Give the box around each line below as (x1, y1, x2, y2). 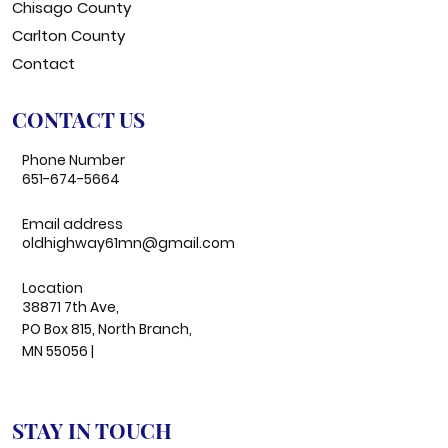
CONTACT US (12, 105, 145, 134)
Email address (22, 214, 123, 235)
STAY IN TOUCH (12, 416, 172, 445)
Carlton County (12, 25, 125, 47)
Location (22, 278, 83, 299)
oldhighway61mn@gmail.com (22, 233, 235, 254)
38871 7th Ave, (22, 297, 119, 318)
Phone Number (22, 150, 125, 171)
